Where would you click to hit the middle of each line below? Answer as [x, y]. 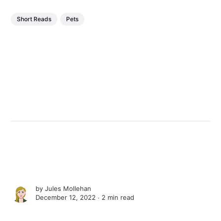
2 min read [118, 197]
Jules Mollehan [68, 188]
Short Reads [34, 19]
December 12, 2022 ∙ [69, 197]
